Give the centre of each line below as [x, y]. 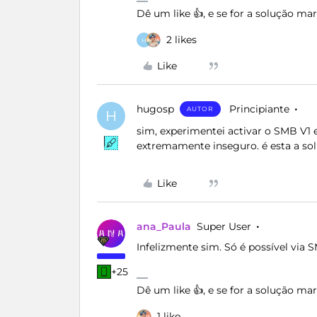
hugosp [155, 109]
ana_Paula [164, 226]
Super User [224, 226]
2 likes [181, 40]
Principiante [259, 109]
